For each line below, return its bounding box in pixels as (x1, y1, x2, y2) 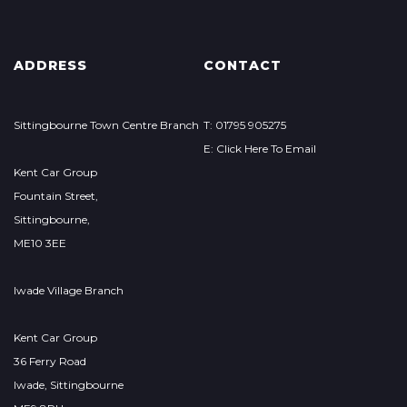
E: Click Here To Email (203, 142, 316, 155)
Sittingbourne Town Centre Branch (14, 118, 199, 132)
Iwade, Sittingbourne (14, 378, 124, 392)
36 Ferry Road (14, 354, 86, 368)
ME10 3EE (14, 236, 66, 250)
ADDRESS (14, 57, 87, 74)
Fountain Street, (14, 189, 98, 203)
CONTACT (203, 57, 282, 74)
